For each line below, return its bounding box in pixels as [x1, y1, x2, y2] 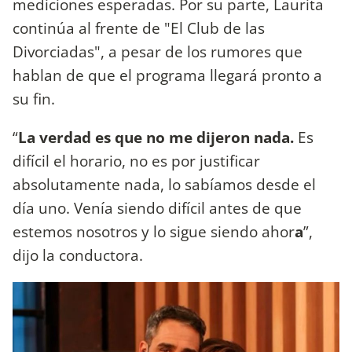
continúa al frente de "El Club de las [13, 16, 265, 38]
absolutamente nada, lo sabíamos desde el [13, 173, 316, 195]
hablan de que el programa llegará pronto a [13, 64, 322, 86]
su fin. [13, 87, 55, 109]
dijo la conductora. [13, 244, 143, 266]
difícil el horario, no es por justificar [13, 149, 260, 171]
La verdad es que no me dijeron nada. [18, 126, 298, 148]
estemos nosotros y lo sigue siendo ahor [13, 220, 295, 242]
